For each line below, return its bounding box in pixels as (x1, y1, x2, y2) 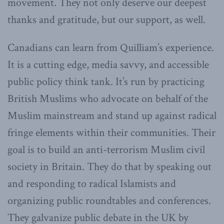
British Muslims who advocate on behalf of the (7, 91, 208, 106)
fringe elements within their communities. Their (7, 125, 215, 140)
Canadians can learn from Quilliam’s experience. (7, 40, 214, 55)
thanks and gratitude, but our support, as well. (7, 12, 205, 27)
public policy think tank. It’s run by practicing (7, 74, 204, 89)
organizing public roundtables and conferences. (7, 193, 211, 208)
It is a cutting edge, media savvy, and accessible (7, 57, 209, 72)
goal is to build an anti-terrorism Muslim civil (7, 142, 205, 157)
